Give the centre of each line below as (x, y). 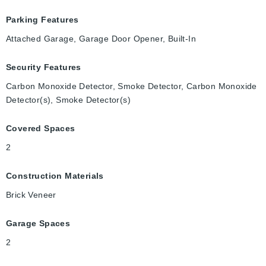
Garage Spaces (38, 224)
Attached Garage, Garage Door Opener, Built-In (101, 39)
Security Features (44, 67)
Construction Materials (55, 176)
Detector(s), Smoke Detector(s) (68, 100)
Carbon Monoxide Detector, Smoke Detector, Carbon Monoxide (132, 86)
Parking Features (42, 20)
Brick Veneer (31, 195)
